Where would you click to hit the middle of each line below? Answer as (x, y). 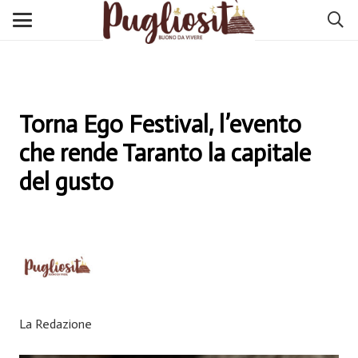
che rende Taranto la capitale (165, 153)
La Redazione (56, 324)
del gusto (66, 182)
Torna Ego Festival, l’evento (160, 125)
